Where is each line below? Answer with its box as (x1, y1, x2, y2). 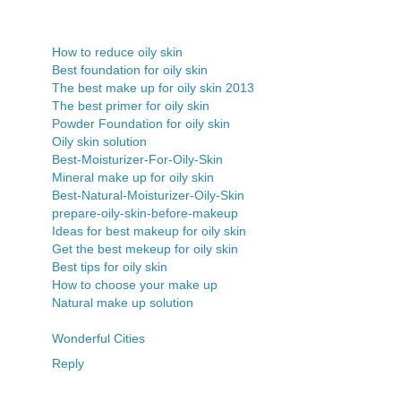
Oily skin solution (52, 133, 147, 149)
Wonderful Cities (52, 330, 145, 346)
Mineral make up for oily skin (52, 169, 214, 184)
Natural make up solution (52, 294, 193, 310)
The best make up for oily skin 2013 (52, 80, 254, 95)
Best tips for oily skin (52, 259, 167, 274)
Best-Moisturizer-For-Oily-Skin (52, 151, 223, 166)
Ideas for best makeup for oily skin (52, 223, 246, 238)
